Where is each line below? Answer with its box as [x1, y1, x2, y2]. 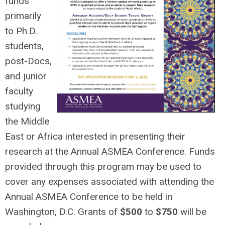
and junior [5, 70, 47, 82]
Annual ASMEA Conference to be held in [5, 191, 172, 202]
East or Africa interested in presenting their [5, 131, 185, 142]
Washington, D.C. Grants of [5, 206, 120, 217]
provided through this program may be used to [5, 161, 201, 172]
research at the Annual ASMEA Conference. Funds [5, 146, 215, 157]
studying [5, 100, 41, 112]
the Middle [5, 116, 49, 127]
